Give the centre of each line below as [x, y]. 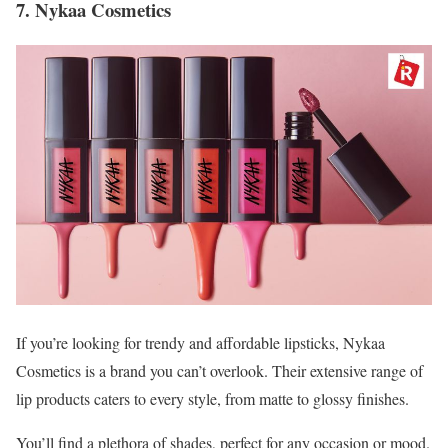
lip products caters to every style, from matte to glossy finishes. [212, 399]
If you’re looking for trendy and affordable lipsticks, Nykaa [200, 343]
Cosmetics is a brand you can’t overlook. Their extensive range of [219, 371]
